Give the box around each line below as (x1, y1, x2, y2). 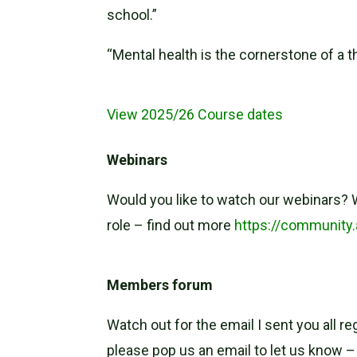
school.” (107, 6, 158, 24)
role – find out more (107, 217, 235, 234)
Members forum (107, 277, 214, 294)
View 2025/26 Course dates (107, 106, 284, 124)
